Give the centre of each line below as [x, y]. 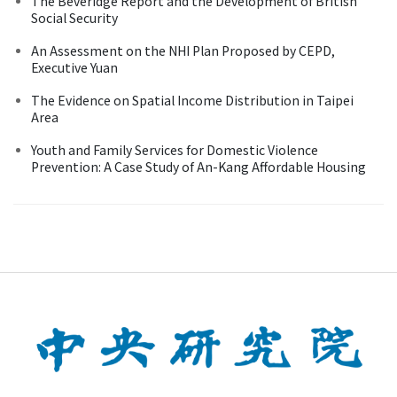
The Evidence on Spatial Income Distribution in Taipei [192, 100]
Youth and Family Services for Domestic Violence [175, 149]
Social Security [74, 17]
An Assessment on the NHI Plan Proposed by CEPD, [183, 50]
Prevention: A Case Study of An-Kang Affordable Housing [198, 166]
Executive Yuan [74, 67]
